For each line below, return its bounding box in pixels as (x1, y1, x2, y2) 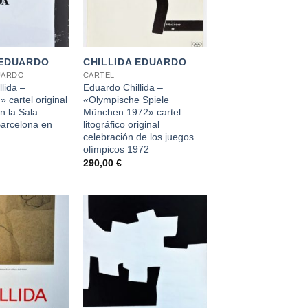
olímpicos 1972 (82, 143, 149, 155)
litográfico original (82, 118, 159, 130)
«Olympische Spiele (82, 93, 169, 105)
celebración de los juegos (82, 131, 194, 142)
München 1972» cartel (82, 106, 181, 118)
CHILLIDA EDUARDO (82, 56, 187, 67)
